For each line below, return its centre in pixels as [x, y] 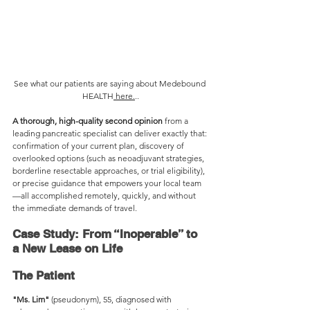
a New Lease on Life [67, 248]
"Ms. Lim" [31, 299]
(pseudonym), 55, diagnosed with [111, 299]
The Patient [44, 275]
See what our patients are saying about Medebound [111, 83]
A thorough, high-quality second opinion [88, 120]
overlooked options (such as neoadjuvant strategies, [109, 158]
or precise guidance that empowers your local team [107, 183]
